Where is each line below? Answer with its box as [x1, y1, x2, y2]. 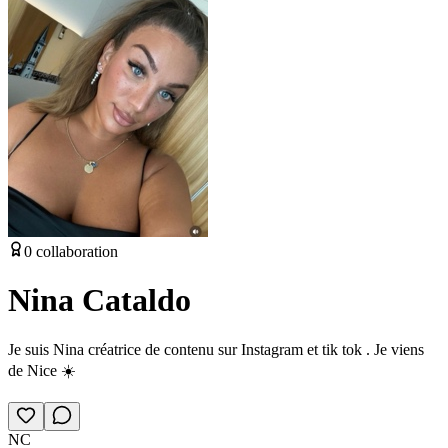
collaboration [32, 242, 118, 260]
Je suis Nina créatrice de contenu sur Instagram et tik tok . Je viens [8, 340, 424, 358]
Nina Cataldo [8, 282, 191, 319]
